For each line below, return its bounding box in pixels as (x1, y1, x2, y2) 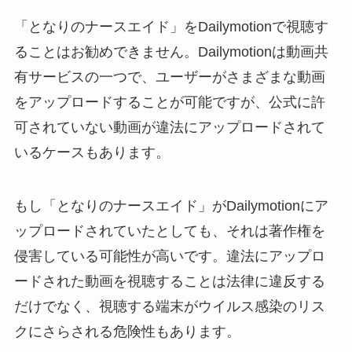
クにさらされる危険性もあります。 (13, 323, 240, 339)
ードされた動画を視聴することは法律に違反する (13, 273, 325, 289)
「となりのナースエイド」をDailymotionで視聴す (13, 18, 328, 35)
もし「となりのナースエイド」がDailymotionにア (13, 197, 328, 214)
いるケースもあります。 (13, 144, 170, 160)
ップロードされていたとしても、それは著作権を (13, 222, 325, 239)
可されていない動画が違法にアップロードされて (13, 119, 325, 135)
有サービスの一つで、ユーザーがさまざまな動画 (13, 68, 325, 85)
